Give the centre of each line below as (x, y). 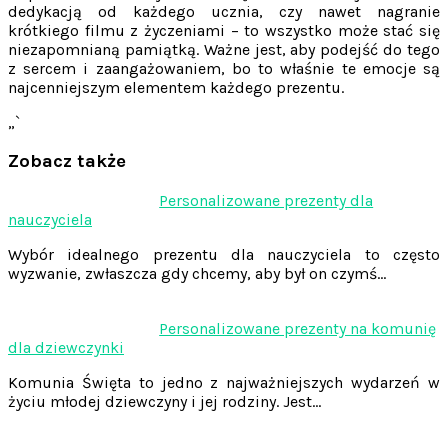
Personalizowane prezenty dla (266, 201)
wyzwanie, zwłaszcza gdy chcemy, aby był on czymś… (197, 274)
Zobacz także (67, 161)
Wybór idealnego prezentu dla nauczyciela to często (224, 255)
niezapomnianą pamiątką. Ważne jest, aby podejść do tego (224, 49)
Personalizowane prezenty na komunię (298, 329)
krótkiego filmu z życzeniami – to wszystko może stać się (224, 30)
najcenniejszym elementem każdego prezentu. (176, 87)
